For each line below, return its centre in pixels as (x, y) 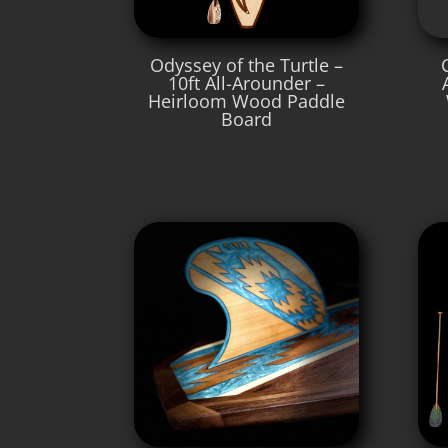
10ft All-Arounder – (247, 83)
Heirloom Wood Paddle (247, 101)
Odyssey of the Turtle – (247, 65)
